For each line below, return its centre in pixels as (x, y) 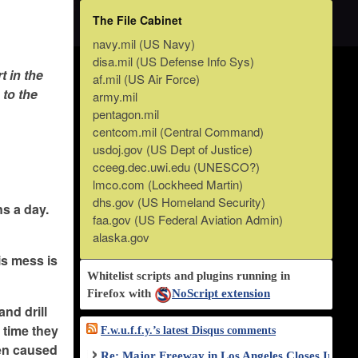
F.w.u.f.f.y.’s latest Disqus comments (189, 331)
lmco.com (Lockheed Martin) (168, 185)
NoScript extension (221, 294)
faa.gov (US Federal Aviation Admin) (188, 220)
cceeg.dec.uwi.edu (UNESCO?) (177, 167)
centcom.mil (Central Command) (179, 132)
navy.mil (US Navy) (144, 44)
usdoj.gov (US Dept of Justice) (173, 149)
